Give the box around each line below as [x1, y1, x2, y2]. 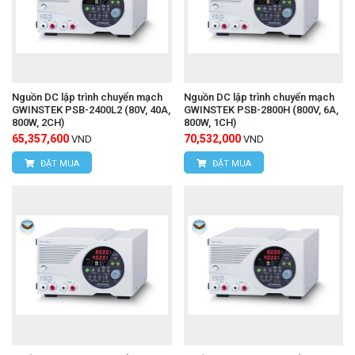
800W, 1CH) [183, 116, 236, 129]
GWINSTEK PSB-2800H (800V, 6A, [183, 104, 338, 116]
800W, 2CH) [12, 116, 64, 129]
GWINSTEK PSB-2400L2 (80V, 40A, [12, 104, 170, 116]
